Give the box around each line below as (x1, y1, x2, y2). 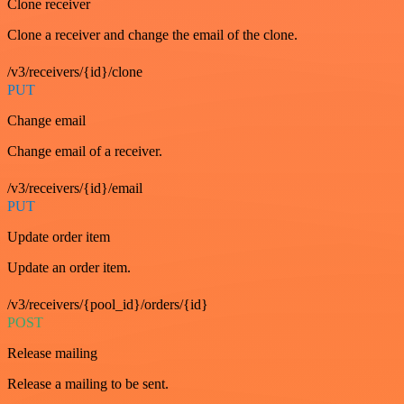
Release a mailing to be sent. (7, 376, 169, 391)
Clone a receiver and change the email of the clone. (7, 27, 298, 42)
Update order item (7, 229, 110, 244)
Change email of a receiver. (7, 143, 162, 159)
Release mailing (7, 345, 97, 361)
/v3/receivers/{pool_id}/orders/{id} (7, 297, 208, 312)
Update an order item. (7, 260, 131, 275)
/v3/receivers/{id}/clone (7, 64, 142, 79)
